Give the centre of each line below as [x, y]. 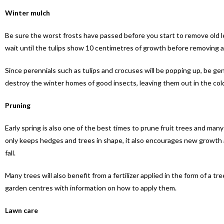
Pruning [18, 105]
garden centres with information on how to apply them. [91, 188]
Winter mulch [27, 13]
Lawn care [21, 210]
